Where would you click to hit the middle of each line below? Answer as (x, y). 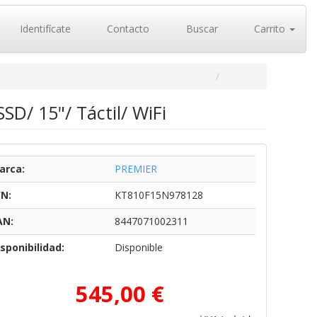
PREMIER (136, 169)
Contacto (127, 29)
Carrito (270, 29)
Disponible (138, 247)
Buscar (200, 29)
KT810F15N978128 (158, 195)
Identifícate (44, 29)
